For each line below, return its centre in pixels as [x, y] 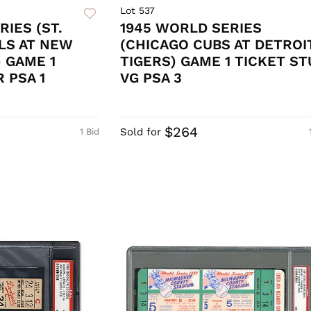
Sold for [140, 132]
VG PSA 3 [151, 78]
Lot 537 [137, 11]
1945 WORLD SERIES [191, 28]
